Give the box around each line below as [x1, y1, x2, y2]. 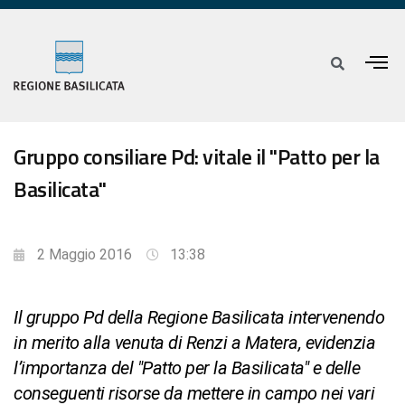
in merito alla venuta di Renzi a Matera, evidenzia [14, 332, 375, 354]
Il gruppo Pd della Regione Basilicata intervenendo [14, 306, 384, 329]
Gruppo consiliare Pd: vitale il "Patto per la [14, 140, 380, 174]
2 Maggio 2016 [37, 246, 132, 264]
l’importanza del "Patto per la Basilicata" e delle [14, 357, 360, 380]
